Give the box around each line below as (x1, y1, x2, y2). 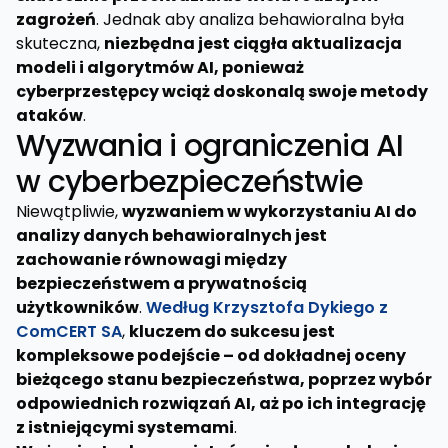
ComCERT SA (16, 320, 122, 343)
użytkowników (16, 296, 139, 319)
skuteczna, (16, 32, 104, 55)
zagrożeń (16, 8, 96, 31)
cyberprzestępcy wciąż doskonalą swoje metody (16, 80, 428, 103)
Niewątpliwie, (16, 200, 122, 223)
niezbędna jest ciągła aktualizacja (104, 32, 402, 55)
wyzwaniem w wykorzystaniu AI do (122, 200, 417, 223)
